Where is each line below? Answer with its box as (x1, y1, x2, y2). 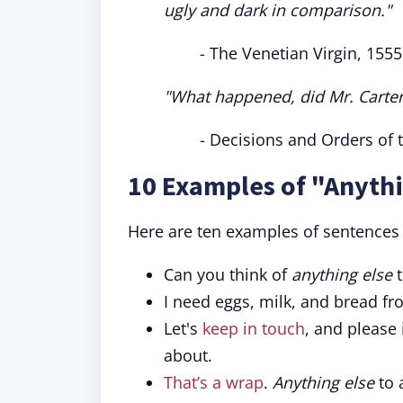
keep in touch (198, 318, 305, 339)
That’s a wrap (164, 372, 264, 393)
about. (164, 345, 212, 366)
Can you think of (164, 264, 291, 285)
